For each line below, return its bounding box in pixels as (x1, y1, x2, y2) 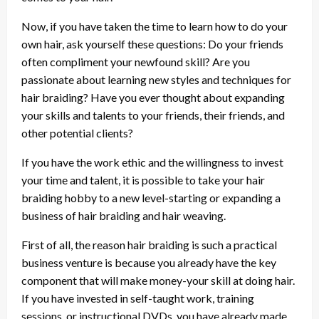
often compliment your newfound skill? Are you (21, 54, 250, 68)
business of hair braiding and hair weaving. (21, 208, 226, 222)
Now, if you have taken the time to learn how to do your (21, 19, 288, 33)
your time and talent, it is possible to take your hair (21, 172, 265, 187)
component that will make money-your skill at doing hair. (21, 273, 295, 287)
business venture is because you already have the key (21, 255, 276, 269)
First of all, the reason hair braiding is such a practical (21, 237, 277, 251)
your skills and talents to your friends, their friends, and (21, 108, 285, 122)
